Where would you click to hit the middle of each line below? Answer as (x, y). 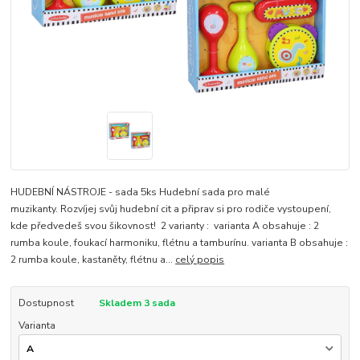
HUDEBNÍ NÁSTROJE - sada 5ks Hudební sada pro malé (141, 192)
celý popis (200, 260)
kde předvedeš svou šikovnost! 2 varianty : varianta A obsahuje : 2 (165, 226)
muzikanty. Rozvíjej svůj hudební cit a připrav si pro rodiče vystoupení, (171, 209)
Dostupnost (46, 303)
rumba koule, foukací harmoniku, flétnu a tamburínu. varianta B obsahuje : (180, 243)
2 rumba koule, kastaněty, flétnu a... (93, 260)
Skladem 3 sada (137, 303)
